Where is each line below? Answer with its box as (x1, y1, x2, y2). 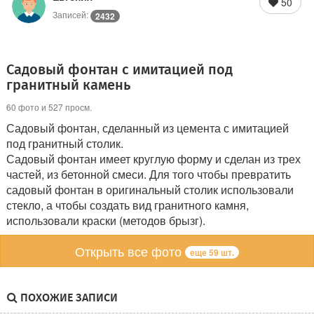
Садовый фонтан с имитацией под (6, 61, 233, 78)
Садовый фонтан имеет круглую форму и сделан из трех (6, 151, 301, 167)
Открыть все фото (75, 242, 185, 260)
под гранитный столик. (6, 135, 123, 151)
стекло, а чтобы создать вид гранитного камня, (6, 197, 249, 213)
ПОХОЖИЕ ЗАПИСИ (18, 291, 118, 305)
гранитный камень (6, 76, 130, 93)
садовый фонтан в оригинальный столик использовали (6, 182, 294, 198)
